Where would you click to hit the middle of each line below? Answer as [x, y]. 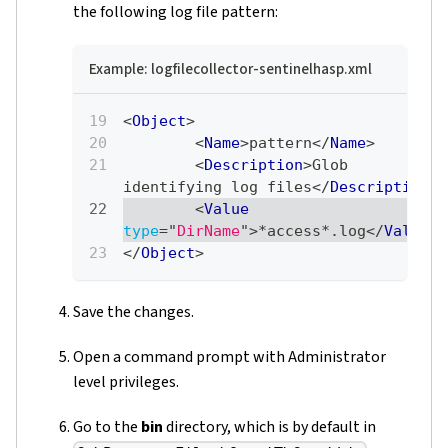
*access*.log [312, 231]
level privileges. [126, 382]
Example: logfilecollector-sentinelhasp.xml [230, 69]
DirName [208, 231]
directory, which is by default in [269, 427]
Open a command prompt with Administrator [229, 357]
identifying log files [217, 187]
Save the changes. [133, 312]
